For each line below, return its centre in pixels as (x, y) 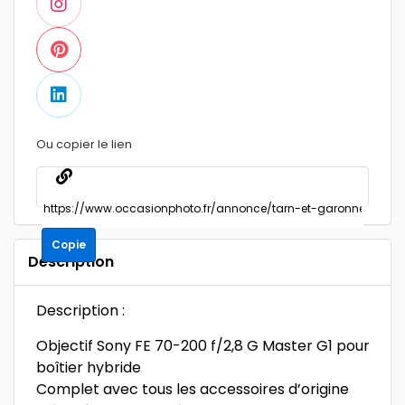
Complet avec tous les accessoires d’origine (193, 389)
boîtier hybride (89, 367)
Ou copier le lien (84, 144)
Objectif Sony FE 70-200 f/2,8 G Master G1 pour (203, 346)
